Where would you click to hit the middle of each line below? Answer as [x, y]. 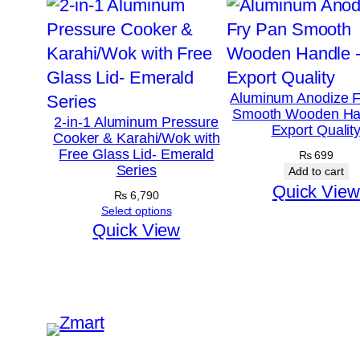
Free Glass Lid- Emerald [137, 154]
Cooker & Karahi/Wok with [136, 138]
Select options [136, 210]
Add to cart [316, 171]
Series [136, 170]
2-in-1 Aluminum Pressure [137, 122]
